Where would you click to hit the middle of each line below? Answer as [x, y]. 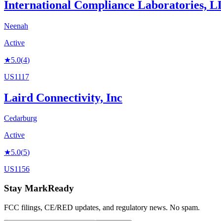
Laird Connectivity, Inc [63, 97]
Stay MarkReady [39, 188]
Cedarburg [20, 118]
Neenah [16, 26]
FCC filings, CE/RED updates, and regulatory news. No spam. [102, 207]
